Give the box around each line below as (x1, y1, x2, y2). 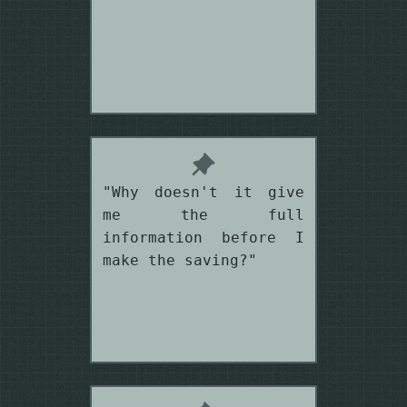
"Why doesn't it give (103, 183, 304, 201)
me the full (103, 205, 304, 223)
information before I (103, 228, 304, 246)
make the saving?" (103, 251, 257, 269)
